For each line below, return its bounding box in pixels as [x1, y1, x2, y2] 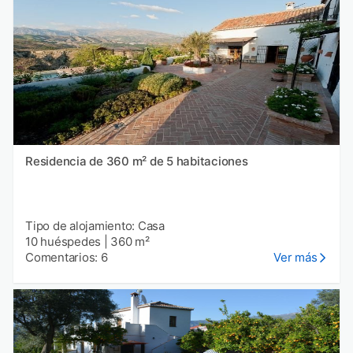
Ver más [273, 249, 318, 265]
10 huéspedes [25, 233, 101, 249]
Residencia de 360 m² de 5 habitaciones [25, 153, 248, 169]
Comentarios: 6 [25, 249, 108, 265]
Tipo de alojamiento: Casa [25, 217, 165, 233]
